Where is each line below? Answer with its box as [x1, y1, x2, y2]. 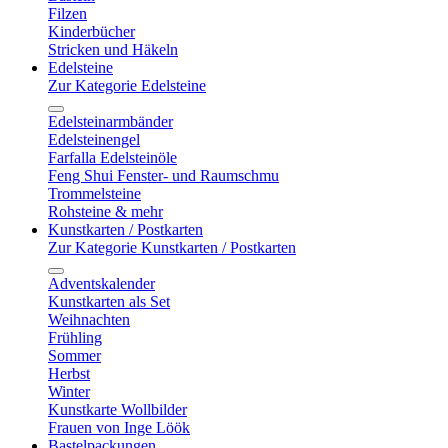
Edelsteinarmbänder [48, 113, 173, 131]
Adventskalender [48, 275, 155, 293]
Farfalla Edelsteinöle [48, 149, 177, 167]
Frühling [48, 329, 102, 347]
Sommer [48, 347, 101, 365]
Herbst [48, 365, 90, 383]
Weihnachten [48, 311, 130, 329]
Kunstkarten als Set [48, 293, 170, 311]
